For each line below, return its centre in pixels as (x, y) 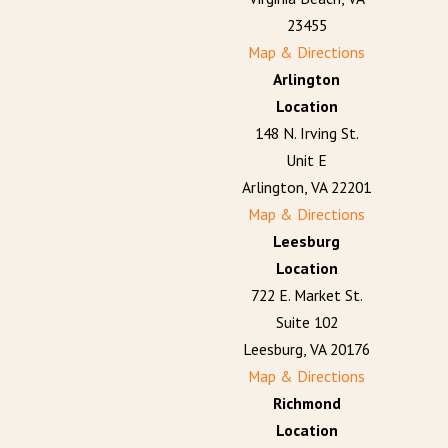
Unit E (307, 160)
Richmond (306, 403)
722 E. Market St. (306, 295)
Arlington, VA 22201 (307, 187)
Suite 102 (306, 322)
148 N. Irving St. (306, 133)
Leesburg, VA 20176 (307, 349)
